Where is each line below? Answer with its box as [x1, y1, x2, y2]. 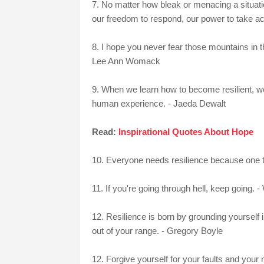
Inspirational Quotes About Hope [118, 127, 253, 137]
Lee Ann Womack [91, 56, 160, 67]
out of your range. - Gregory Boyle [91, 226, 223, 236]
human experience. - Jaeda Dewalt [91, 98, 226, 109]
